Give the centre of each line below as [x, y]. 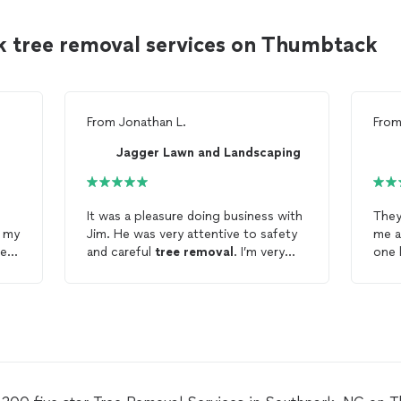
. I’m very [259, 252]
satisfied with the [139, 270]
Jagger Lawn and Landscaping [208, 152]
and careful [120, 252]
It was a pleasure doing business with [194, 216]
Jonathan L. [152, 122]
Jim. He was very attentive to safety [192, 234]
